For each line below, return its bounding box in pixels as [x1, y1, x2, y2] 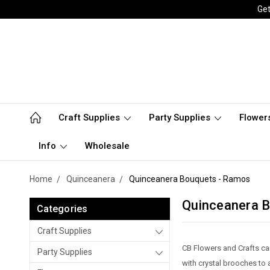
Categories [37, 203, 88, 215]
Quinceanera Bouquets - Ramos [129, 174, 250, 184]
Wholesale [85, 140, 130, 151]
